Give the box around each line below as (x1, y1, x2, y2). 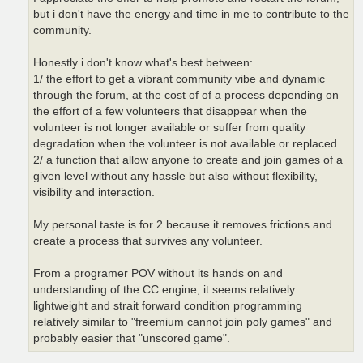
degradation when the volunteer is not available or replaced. (33, 137, 340, 150)
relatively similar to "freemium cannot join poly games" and (33, 315, 332, 328)
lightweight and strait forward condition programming (33, 299, 302, 312)
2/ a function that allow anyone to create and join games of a (33, 153, 343, 166)
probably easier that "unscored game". (33, 331, 230, 344)
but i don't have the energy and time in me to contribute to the (33, 7, 349, 20)
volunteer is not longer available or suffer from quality (33, 121, 305, 134)
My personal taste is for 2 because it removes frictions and (33, 218, 332, 231)
